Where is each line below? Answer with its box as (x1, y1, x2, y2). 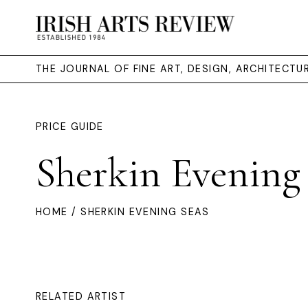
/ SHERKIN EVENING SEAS (67, 206, 210, 218)
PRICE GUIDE (36, 120, 104, 133)
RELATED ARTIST (36, 290, 126, 302)
